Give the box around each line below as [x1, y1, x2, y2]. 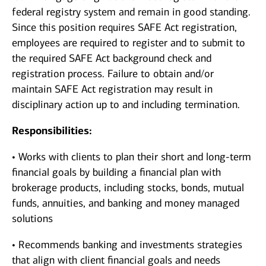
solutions [12, 212, 53, 226]
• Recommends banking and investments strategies [12, 238, 242, 252]
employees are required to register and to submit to [12, 36, 245, 50]
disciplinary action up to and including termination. [12, 98, 240, 112]
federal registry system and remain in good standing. [12, 5, 251, 19]
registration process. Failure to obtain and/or [12, 67, 214, 81]
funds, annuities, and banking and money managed [12, 197, 239, 210]
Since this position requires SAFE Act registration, [12, 21, 237, 34]
